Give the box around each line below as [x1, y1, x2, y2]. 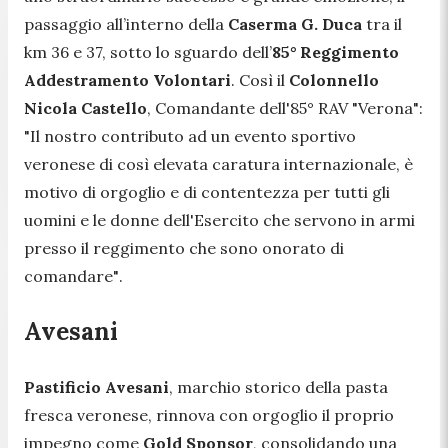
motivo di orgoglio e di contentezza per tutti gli [24, 181, 390, 202]
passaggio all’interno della [24, 13, 228, 34]
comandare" [24, 265, 119, 286]
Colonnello [289, 69, 379, 90]
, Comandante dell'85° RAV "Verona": [147, 97, 423, 118]
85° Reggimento [272, 41, 399, 62]
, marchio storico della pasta [169, 376, 388, 397]
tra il [362, 13, 402, 34]
